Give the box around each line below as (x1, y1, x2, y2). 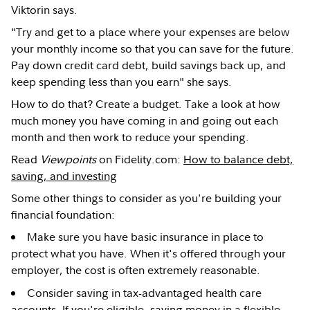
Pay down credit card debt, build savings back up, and (11, 57, 286, 73)
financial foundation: (11, 207, 116, 223)
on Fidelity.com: (96, 152, 184, 167)
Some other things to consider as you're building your (11, 190, 282, 206)
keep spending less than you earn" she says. (11, 74, 232, 90)
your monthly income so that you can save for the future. (11, 41, 295, 57)
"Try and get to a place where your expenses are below (11, 24, 291, 40)
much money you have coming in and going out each (11, 113, 279, 129)
